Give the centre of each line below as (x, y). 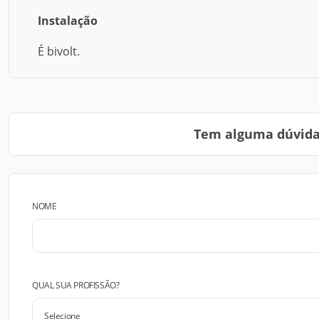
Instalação (68, 21)
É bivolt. (59, 51)
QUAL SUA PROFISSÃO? (76, 285)
